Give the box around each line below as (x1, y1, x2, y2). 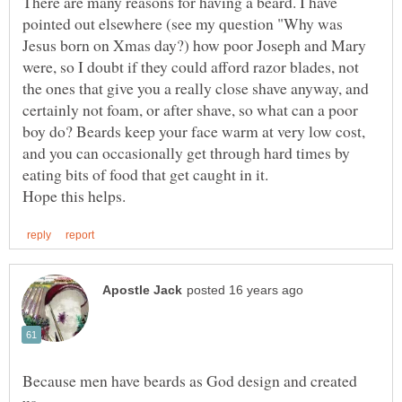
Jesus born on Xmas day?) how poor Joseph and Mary (22, 33, 366, 56)
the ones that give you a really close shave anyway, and (22, 76, 369, 99)
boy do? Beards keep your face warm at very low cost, (22, 119, 365, 142)
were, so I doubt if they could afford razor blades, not (22, 55, 359, 77)
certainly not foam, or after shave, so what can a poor (22, 98, 358, 120)
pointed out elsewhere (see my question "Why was (22, 12, 343, 34)
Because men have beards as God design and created (22, 369, 357, 391)
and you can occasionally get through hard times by (22, 141, 350, 163)
